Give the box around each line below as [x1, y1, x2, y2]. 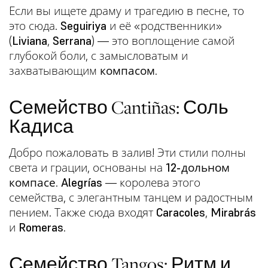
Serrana [53, 33, 92, 48]
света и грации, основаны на [9, 160, 166, 175]
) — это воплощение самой [92, 33, 234, 48]
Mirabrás [211, 205, 256, 220]
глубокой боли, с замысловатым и [9, 48, 188, 63]
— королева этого [102, 175, 200, 190]
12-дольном [166, 160, 230, 175]
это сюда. [9, 18, 60, 33]
